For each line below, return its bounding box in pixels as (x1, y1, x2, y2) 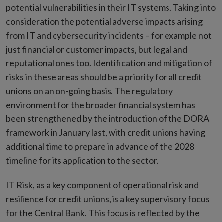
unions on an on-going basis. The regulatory (6, 85, 173, 97)
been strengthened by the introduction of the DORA (6, 113, 209, 124)
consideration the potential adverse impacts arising (6, 16, 203, 27)
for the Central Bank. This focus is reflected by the (6, 207, 200, 219)
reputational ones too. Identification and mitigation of (6, 57, 212, 69)
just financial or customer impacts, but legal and (6, 44, 187, 55)
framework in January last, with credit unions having (6, 127, 205, 138)
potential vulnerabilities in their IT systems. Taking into (6, 2, 216, 13)
